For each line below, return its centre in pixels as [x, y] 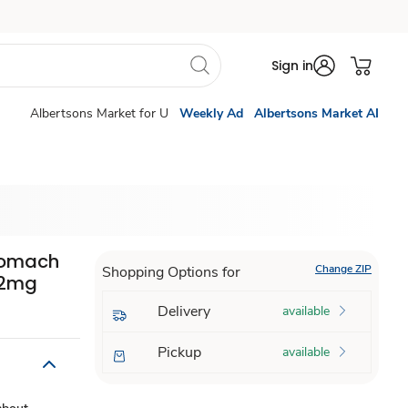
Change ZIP [343, 269]
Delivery [184, 311]
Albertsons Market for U [99, 113]
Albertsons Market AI [316, 113]
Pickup [179, 352]
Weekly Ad [211, 113]
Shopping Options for [171, 272]
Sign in [292, 66]
